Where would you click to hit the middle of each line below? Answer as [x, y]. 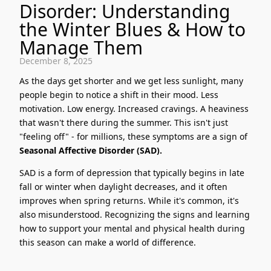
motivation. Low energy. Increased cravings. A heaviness [134, 109]
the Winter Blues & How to [132, 30]
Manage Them [81, 48]
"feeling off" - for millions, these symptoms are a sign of [133, 137]
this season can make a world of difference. [108, 243]
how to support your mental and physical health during [132, 229]
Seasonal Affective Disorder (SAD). [91, 151]
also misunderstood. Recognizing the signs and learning [135, 215]
